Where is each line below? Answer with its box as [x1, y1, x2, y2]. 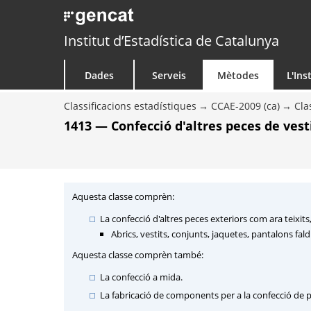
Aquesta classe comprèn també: [72, 249, 203, 261]
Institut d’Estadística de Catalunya [64, 31, 279, 50]
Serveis [151, 69, 186, 82]
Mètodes [217, 69, 259, 82]
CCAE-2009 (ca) [211, 99, 280, 112]
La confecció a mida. [100, 271, 183, 283]
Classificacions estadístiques [64, 99, 196, 112]
